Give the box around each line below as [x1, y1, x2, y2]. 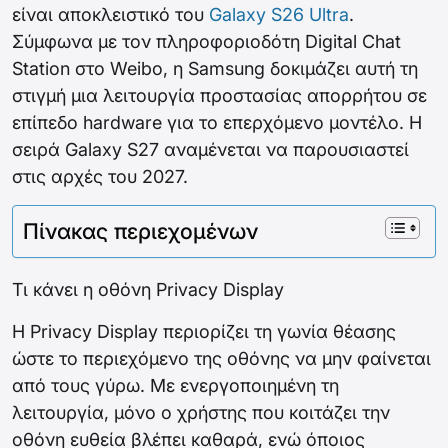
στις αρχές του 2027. [12, 166, 188, 188]
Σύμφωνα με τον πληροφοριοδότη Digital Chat [12, 31, 401, 53]
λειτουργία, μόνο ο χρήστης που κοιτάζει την [12, 402, 390, 424]
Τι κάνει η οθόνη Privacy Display [12, 279, 284, 301]
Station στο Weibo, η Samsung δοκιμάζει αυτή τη [12, 58, 418, 80]
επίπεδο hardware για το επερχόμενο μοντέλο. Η [12, 112, 422, 134]
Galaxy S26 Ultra [209, 4, 349, 26]
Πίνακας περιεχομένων [23, 218, 258, 245]
